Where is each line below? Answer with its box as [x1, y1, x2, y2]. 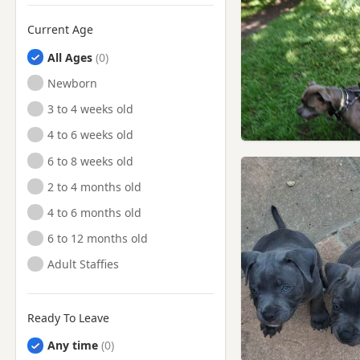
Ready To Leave [27, 309, 109, 325]
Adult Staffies [47, 256, 120, 272]
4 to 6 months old [47, 204, 142, 220]
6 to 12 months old [47, 231, 149, 247]
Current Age [27, 21, 93, 37]
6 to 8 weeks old [47, 153, 134, 169]
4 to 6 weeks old [47, 127, 134, 143]
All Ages [47, 49, 93, 65]
